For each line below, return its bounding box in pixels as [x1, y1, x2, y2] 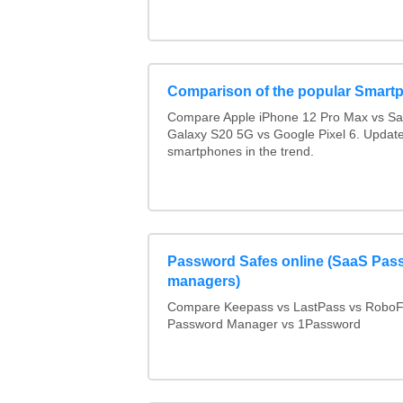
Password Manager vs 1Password [166, 318, 361, 332]
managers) [166, 273, 240, 290]
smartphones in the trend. [166, 145, 314, 159]
